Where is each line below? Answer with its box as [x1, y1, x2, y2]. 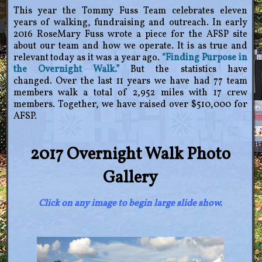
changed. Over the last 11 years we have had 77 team [13, 74, 247, 88]
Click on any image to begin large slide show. [38, 196, 222, 210]
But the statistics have [119, 63, 247, 76]
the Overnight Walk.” [13, 63, 119, 76]
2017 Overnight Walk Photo [30, 143, 230, 167]
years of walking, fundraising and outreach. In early [13, 16, 247, 29]
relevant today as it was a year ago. [13, 51, 163, 64]
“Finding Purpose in [162, 51, 247, 64]
